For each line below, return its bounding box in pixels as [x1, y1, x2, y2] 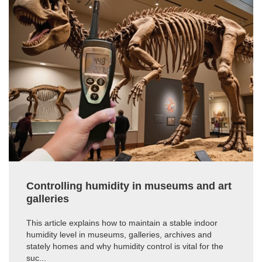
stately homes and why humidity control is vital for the [26, 242, 223, 251]
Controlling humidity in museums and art [26, 180, 232, 192]
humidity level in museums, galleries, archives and [26, 230, 212, 240]
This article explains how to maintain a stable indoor [26, 218, 218, 228]
